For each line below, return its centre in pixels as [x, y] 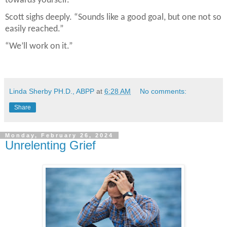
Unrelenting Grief [50, 145]
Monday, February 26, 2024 [59, 136]
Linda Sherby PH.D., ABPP [52, 91]
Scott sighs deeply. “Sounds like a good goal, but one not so [113, 17]
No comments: [163, 91]
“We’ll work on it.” [39, 46]
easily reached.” [34, 29]
